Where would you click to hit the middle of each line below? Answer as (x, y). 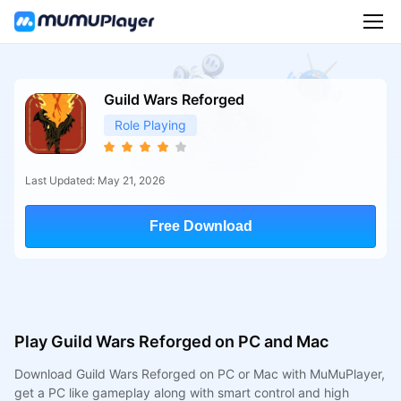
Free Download (200, 226)
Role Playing (150, 124)
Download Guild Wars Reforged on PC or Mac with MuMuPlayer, (199, 373)
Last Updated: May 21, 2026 (94, 180)
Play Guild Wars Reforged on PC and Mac (171, 341)
